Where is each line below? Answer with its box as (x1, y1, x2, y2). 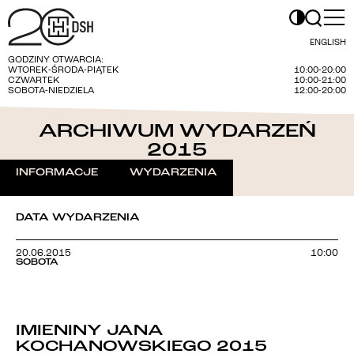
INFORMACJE (16, 166, 98, 179)
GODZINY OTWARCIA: (8, 55, 104, 65)
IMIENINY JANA (16, 320, 164, 340)
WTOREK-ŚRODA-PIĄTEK (8, 66, 119, 75)
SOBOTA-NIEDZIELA (8, 86, 100, 96)
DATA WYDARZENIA (16, 211, 140, 224)
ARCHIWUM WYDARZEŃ (38, 119, 316, 143)
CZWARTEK (8, 76, 60, 85)
